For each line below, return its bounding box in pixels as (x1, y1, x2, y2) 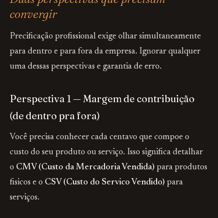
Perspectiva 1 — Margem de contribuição (10, 92, 195, 105)
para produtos (155, 163, 207, 172)
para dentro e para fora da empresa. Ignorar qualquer (10, 47, 200, 56)
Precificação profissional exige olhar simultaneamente (10, 32, 201, 41)
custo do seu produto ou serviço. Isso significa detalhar (10, 148, 203, 157)
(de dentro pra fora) (10, 109, 100, 122)
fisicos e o (10, 178, 45, 187)
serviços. (10, 193, 39, 202)
